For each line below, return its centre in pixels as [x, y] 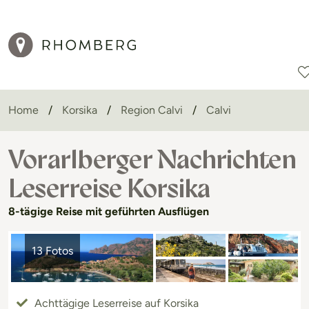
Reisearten [202, 121]
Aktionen [268, 121]
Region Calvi [152, 110]
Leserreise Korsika [109, 188]
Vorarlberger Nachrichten [152, 159]
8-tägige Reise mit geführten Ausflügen [109, 211]
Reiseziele [134, 121]
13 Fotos [52, 251]
